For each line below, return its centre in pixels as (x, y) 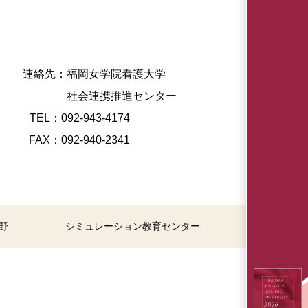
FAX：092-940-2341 (103, 140)
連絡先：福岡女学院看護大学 (100, 74)
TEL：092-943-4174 (103, 118)
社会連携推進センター (120, 96)
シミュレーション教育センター (133, 227)
